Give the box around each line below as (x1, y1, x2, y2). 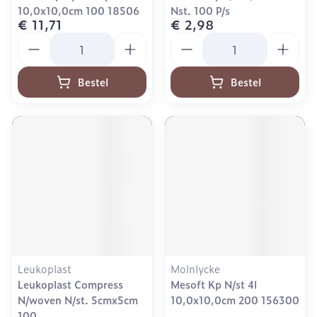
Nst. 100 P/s (171, 3, 230, 18)
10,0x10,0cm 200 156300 (171, 292, 299, 307)
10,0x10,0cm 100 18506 (18, 3, 139, 18)
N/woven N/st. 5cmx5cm (18, 292, 138, 307)
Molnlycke (171, 261, 220, 276)
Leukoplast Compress (18, 277, 123, 292)
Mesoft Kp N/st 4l (171, 277, 257, 292)
